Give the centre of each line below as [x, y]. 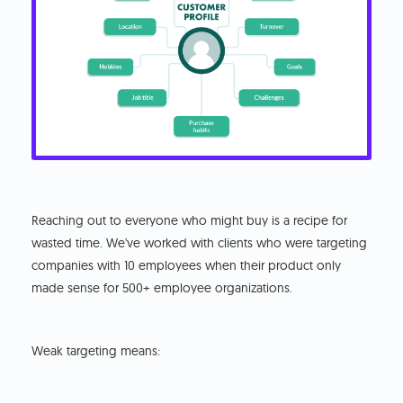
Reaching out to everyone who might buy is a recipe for [190, 220]
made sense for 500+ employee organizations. [162, 287]
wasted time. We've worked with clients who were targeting [200, 242]
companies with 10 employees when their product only [187, 265]
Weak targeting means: [96, 350]
